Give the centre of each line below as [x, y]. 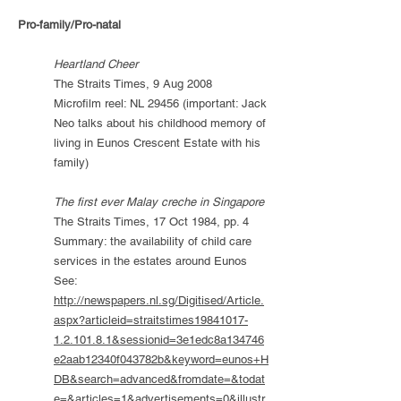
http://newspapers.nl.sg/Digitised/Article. [159, 300]
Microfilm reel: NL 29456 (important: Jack [160, 103]
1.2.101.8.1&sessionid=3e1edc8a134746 [159, 340]
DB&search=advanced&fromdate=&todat [159, 379]
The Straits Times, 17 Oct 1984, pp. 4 [151, 222]
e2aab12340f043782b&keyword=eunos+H [161, 359]
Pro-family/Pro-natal [69, 25]
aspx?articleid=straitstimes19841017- [151, 320]
